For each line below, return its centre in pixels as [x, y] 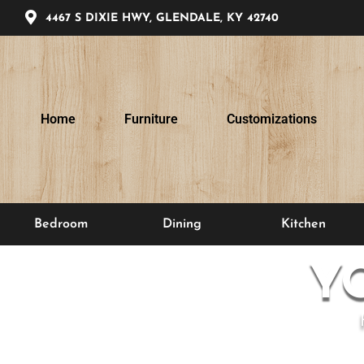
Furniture [151, 119]
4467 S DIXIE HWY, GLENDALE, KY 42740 [162, 18]
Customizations [272, 119]
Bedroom [61, 224]
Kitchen [303, 224]
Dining [182, 224]
